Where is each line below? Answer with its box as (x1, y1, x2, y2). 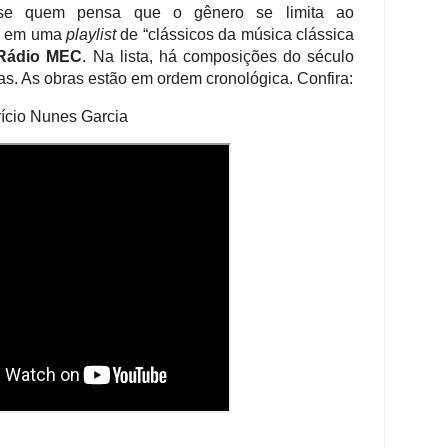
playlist (65, 26, 116, 44)
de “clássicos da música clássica (115, 26, 355, 44)
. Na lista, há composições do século (82, 48, 355, 66)
